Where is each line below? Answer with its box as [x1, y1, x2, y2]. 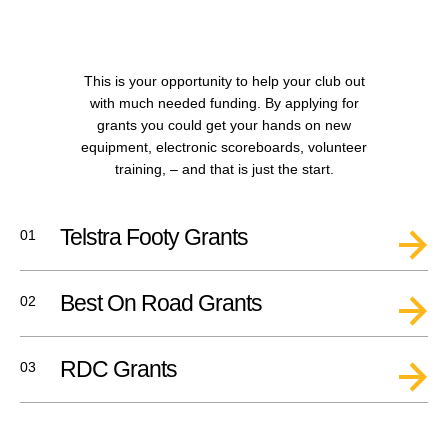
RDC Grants [60, 355, 177, 382]
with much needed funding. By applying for [89, 94, 359, 111]
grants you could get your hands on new [97, 116, 351, 133]
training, [114, 160, 170, 177]
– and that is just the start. [169, 160, 334, 177]
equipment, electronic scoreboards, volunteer [81, 138, 367, 155]
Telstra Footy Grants [60, 223, 248, 250]
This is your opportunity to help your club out [83, 72, 365, 89]
